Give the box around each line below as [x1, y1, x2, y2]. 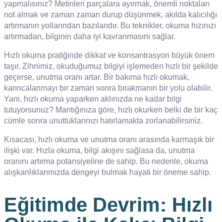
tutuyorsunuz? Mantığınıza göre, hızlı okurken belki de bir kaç [4, 106, 218, 114]
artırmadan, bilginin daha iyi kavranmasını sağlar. [4, 32, 175, 41]
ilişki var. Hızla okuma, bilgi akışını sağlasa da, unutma [4, 146, 195, 155]
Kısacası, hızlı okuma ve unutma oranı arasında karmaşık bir [4, 135, 214, 144]
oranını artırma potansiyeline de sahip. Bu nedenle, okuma [4, 157, 208, 166]
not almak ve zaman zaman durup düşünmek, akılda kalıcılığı [4, 10, 217, 19]
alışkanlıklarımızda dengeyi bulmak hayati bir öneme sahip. [4, 168, 211, 177]
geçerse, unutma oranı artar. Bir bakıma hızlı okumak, [4, 73, 189, 82]
